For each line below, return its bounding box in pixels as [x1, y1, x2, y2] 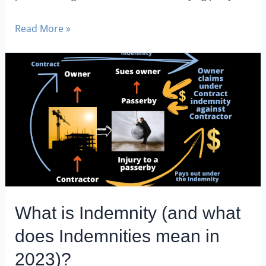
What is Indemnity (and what [15, 202, 241, 223]
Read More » [15, 21, 71, 36]
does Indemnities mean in [15, 226, 220, 246]
